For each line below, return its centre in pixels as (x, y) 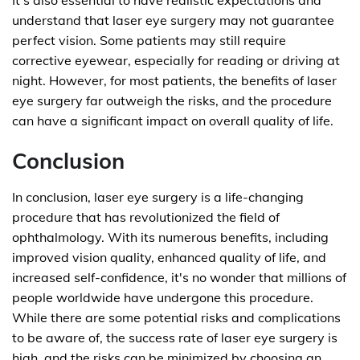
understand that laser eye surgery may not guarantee (173, 20)
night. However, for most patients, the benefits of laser (174, 80)
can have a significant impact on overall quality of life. (173, 121)
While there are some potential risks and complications (176, 317)
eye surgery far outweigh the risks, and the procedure (172, 100)
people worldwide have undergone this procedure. (163, 297)
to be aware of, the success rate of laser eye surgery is (175, 337)
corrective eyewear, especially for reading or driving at (176, 60)
